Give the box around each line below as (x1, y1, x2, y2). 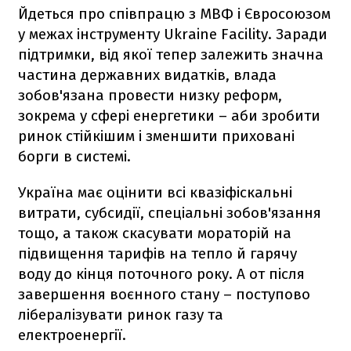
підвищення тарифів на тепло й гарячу (18, 244, 297, 262)
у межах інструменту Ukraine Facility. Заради (18, 24, 327, 43)
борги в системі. (18, 147, 131, 165)
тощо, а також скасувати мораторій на (18, 223, 291, 242)
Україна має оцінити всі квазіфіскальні (18, 183, 292, 201)
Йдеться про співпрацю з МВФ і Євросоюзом (18, 4, 331, 23)
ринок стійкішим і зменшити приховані (18, 126, 295, 145)
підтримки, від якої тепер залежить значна (18, 45, 324, 63)
